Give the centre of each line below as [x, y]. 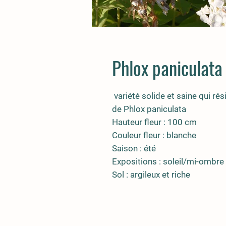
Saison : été [134, 148]
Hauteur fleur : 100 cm [154, 122]
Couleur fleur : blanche [154, 135]
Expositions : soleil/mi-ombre [168, 161]
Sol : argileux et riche [151, 175]
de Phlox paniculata [149, 109]
